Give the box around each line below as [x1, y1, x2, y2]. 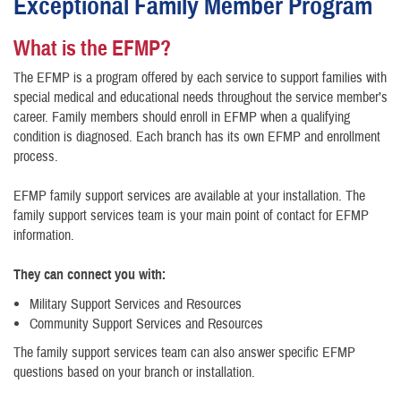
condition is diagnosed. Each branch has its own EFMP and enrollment [13, 128, 380, 146]
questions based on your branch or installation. [13, 363, 255, 382]
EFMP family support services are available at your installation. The [13, 187, 365, 205]
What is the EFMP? [13, 35, 171, 62]
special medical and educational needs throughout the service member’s [13, 89, 388, 107]
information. [13, 226, 74, 244]
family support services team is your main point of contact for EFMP [13, 207, 369, 225]
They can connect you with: [13, 266, 166, 284]
